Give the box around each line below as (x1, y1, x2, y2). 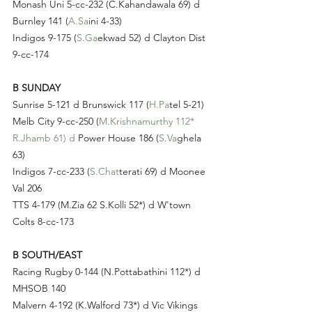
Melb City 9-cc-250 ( (13, 115, 99, 128)
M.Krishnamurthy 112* (99, 115, 197, 128)
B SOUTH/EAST (13, 249, 82, 262)
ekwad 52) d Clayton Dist (97, 31, 208, 45)
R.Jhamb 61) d (13, 132, 75, 145)
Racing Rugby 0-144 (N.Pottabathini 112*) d (13, 265, 203, 279)
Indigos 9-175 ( (13, 31, 77, 45)
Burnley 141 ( (13, 15, 68, 28)
